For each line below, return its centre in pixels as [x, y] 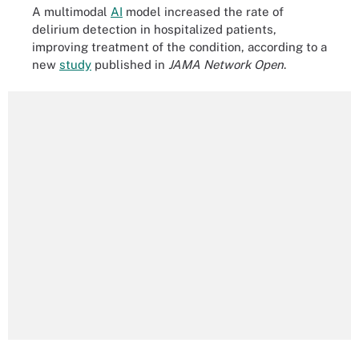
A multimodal [71, 11]
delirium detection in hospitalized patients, [154, 29]
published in [130, 64]
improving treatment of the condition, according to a [179, 46]
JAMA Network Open [226, 64]
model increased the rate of [203, 11]
